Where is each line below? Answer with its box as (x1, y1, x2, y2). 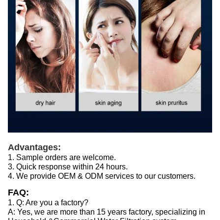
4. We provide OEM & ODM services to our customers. (8, 171, 195, 180)
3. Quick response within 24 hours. (8, 162, 128, 171)
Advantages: (8, 142, 61, 152)
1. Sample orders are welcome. (8, 153, 116, 162)
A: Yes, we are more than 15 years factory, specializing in (8, 207, 205, 216)
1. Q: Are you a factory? (8, 198, 88, 207)
